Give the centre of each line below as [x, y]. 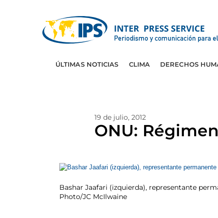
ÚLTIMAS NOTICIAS [87, 64]
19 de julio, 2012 [120, 117]
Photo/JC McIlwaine [93, 197]
